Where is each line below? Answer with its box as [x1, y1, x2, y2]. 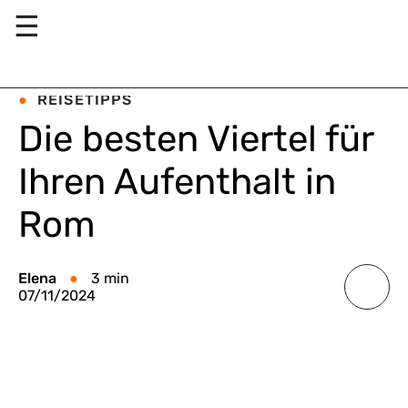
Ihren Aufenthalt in [18, 160, 336, 203]
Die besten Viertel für [18, 117, 373, 160]
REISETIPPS [37, 91, 133, 108]
